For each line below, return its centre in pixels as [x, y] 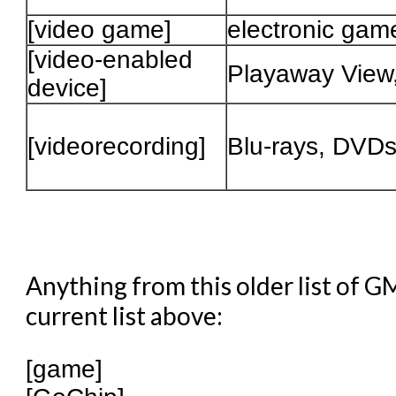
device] [68, 88]
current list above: [125, 316]
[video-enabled [110, 60]
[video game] [100, 30]
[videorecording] [117, 147]
